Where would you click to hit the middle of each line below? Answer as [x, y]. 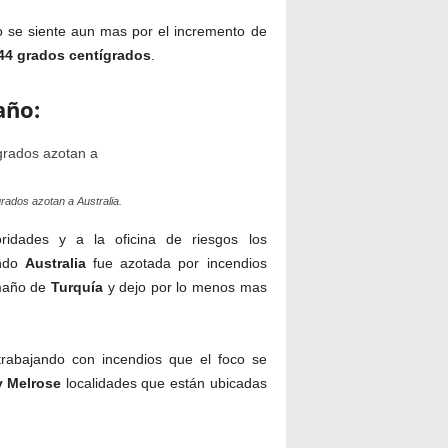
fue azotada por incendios [176, 263]
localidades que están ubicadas [164, 383]
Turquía [76, 287]
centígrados [109, 55]
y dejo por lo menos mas [184, 287]
